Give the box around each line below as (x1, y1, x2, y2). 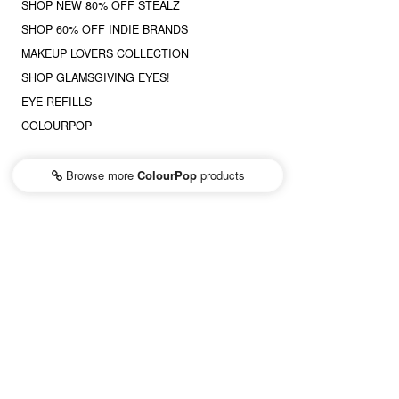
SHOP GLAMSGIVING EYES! (21, 69, 170, 86)
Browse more (61, 167, 137, 184)
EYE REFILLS (21, 94, 92, 110)
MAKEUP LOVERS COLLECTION (21, 45, 189, 62)
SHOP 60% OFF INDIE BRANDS (21, 21, 188, 38)
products (196, 167, 245, 184)
